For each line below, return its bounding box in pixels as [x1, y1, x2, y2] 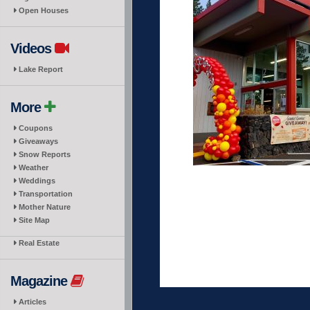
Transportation [19, 190, 73, 198]
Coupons [19, 124, 53, 132]
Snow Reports [19, 150, 71, 158]
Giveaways [19, 137, 58, 145]
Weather [19, 163, 48, 172]
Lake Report [19, 65, 63, 73]
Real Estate [19, 239, 60, 247]
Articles [19, 298, 46, 306]
